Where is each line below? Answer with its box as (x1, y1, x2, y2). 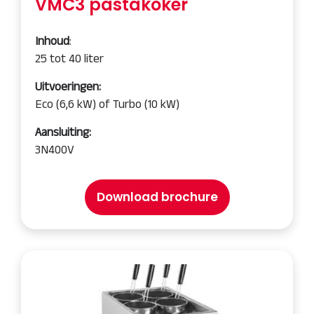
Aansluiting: (35, 125, 91, 138)
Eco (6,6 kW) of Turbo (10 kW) (35, 97, 179, 110)
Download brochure (96, 189, 218, 205)
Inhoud (35, 34, 69, 47)
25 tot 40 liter (35, 52, 104, 64)
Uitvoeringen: (35, 80, 101, 93)
